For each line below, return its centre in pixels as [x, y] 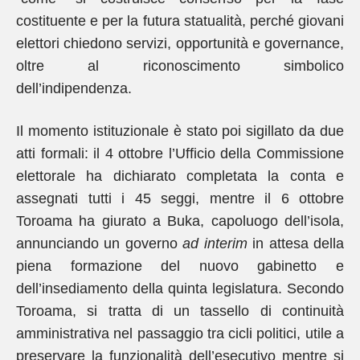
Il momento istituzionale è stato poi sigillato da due [180, 131]
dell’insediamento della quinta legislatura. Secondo [180, 288]
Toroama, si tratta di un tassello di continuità [180, 311]
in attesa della [296, 243]
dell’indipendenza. [74, 88]
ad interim [215, 243]
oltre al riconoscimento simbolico [180, 66]
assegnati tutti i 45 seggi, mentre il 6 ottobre [180, 198]
